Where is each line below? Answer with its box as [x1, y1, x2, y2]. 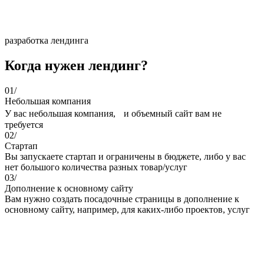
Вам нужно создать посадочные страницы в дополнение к [5, 193, 239, 204]
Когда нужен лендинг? [5, 57, 148, 73]
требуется [5, 119, 43, 130]
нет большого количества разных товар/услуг [5, 161, 187, 172]
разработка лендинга [5, 35, 88, 45]
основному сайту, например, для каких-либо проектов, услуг [5, 204, 250, 214]
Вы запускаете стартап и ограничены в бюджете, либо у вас [5, 151, 246, 161]
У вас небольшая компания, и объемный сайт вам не [5, 108, 222, 118]
